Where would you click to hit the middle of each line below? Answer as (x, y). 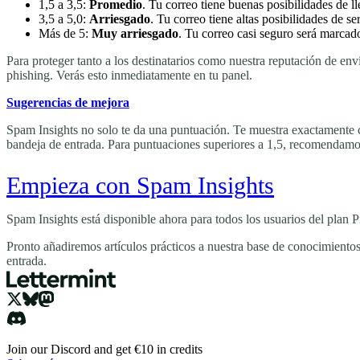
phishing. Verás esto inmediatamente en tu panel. (129, 75)
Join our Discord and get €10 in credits (104, 349)
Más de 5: (65, 33)
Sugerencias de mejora (68, 102)
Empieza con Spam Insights (140, 185)
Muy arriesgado (135, 33)
